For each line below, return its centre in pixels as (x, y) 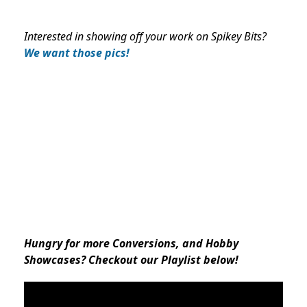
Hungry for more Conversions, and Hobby (131, 244)
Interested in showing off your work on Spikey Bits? (145, 37)
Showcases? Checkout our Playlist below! (131, 260)
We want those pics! (77, 53)
